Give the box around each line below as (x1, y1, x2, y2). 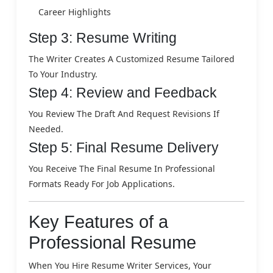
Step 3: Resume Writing (29, 29, 177, 46)
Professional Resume (29, 232, 196, 252)
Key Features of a (29, 211, 168, 232)
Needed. (29, 122, 63, 135)
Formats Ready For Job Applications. (29, 177, 175, 190)
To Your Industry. (29, 68, 97, 80)
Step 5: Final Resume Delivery (29, 139, 219, 155)
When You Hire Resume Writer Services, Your (29, 259, 211, 271)
